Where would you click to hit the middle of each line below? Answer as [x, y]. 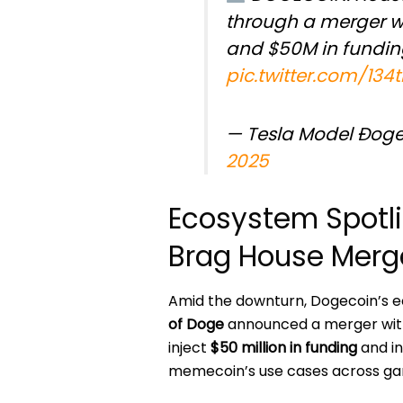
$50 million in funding [284, 347]
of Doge [196, 324]
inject [189, 347]
